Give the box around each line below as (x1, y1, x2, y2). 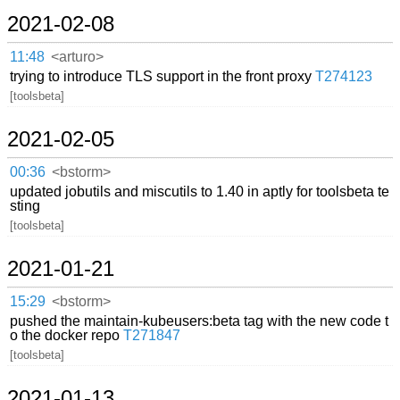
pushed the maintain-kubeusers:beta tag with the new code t (10, 313, 389, 329)
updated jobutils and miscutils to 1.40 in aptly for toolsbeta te (10, 184, 390, 200)
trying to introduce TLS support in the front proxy (10, 69, 316, 85)
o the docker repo (10, 328, 124, 344)
